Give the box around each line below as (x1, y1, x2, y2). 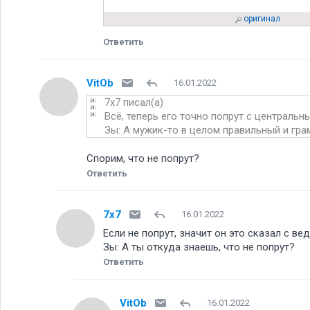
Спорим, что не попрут (86, 152, 199, 165)
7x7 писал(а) (104, 96, 163, 109)
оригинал (243, 14, 280, 24)
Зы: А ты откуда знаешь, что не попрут (103, 241, 295, 254)
